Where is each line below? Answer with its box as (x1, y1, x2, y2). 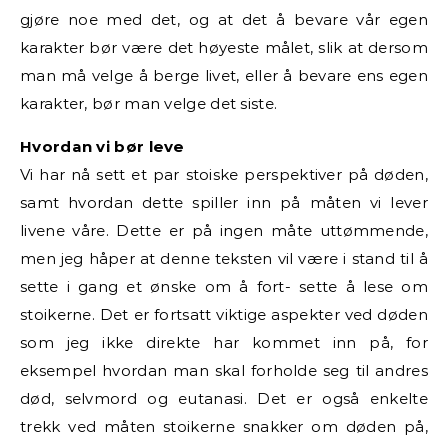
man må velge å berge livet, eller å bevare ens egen (20, 65, 428, 85)
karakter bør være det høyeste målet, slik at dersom (20, 37, 428, 57)
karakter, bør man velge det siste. (20, 93, 278, 113)
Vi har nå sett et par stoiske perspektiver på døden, (20, 164, 428, 184)
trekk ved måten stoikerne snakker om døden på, (20, 416, 428, 436)
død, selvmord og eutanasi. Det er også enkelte (20, 388, 428, 408)
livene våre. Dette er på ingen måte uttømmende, (20, 220, 428, 240)
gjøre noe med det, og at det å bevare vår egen (20, 9, 428, 29)
